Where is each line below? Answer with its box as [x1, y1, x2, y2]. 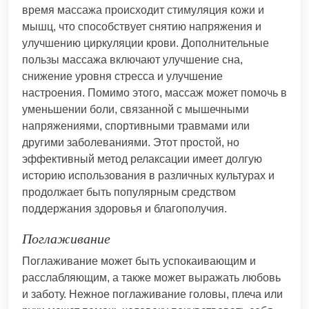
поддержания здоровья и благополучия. [22, 202, 227, 215]
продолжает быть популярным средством [22, 186, 236, 198]
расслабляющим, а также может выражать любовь [22, 271, 281, 283]
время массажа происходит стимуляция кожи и [22, 3, 264, 16]
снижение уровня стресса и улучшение [22, 70, 223, 82]
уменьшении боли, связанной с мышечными [22, 103, 249, 115]
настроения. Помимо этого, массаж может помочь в [22, 86, 287, 99]
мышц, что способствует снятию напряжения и [22, 20, 261, 32]
